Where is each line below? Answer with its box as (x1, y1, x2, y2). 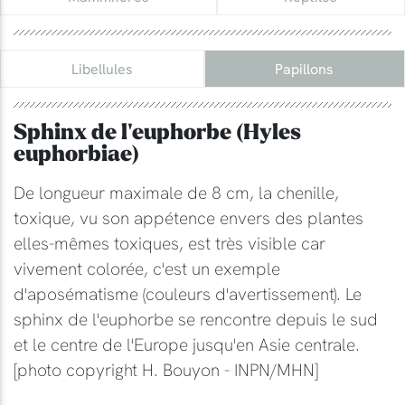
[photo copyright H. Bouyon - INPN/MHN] (14, 359, 318, 381)
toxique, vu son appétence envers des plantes (14, 207, 363, 229)
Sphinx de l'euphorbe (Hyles (14, 118, 301, 147)
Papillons (275, 60, 334, 78)
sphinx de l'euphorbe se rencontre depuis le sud (14, 308, 378, 330)
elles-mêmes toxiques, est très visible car (14, 232, 325, 254)
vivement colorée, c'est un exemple (14, 258, 280, 279)
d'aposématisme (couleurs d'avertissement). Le (14, 283, 362, 305)
